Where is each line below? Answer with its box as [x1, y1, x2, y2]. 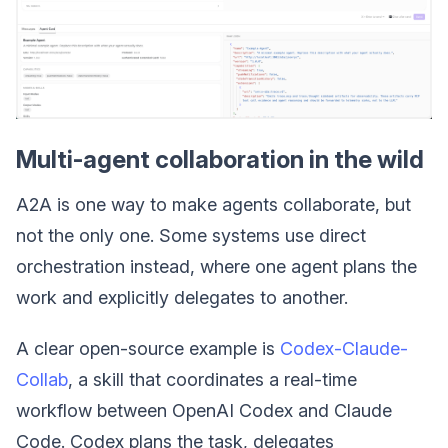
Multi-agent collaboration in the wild [16, 145, 424, 175]
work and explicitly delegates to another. [16, 287, 348, 309]
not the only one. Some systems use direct [16, 225, 366, 247]
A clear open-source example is [16, 338, 280, 360]
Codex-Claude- [280, 338, 408, 360]
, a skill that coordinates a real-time [68, 369, 357, 391]
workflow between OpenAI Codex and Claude [16, 400, 392, 422]
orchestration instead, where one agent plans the [16, 256, 417, 278]
